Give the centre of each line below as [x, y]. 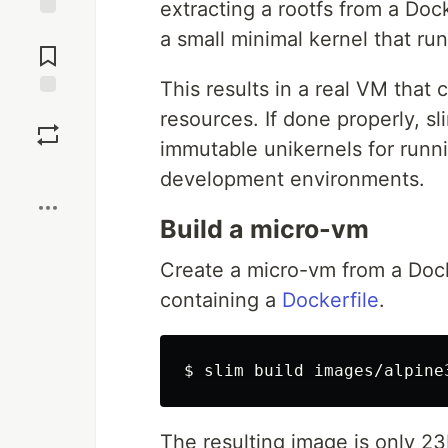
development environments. [292, 179]
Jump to [48, 31]
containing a [221, 300]
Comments [48, 48]
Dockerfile [330, 300]
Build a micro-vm [264, 229]
